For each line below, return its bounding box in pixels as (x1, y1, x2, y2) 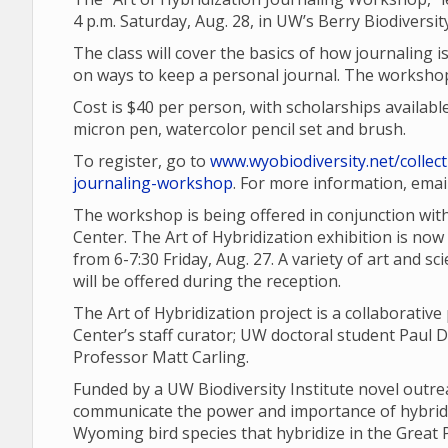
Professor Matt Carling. (73, 346, 249, 368)
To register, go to (73, 150, 210, 172)
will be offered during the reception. (73, 270, 341, 292)
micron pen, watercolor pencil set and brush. (73, 118, 406, 140)
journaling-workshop (73, 172, 233, 194)
